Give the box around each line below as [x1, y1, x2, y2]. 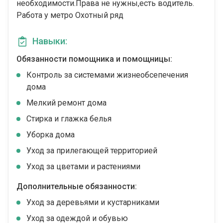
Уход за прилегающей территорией [26, 146, 157, 156]
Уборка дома [26, 130, 75, 140]
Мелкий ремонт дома [26, 98, 107, 108]
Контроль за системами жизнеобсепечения [26, 70, 188, 80]
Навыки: [32, 36, 67, 47]
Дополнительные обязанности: [16, 182, 137, 192]
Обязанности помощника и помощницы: [16, 54, 172, 64]
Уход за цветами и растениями [26, 162, 140, 172]
